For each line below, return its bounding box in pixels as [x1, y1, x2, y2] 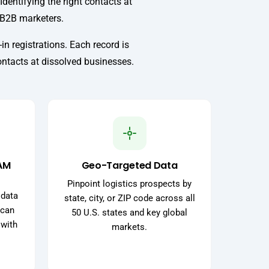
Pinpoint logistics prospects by [67, 178, 192, 190]
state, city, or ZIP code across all [64, 193, 195, 204]
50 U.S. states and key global [71, 207, 187, 219]
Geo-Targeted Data [81, 159, 178, 173]
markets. [112, 222, 147, 233]
